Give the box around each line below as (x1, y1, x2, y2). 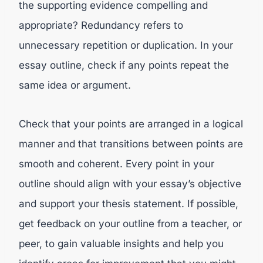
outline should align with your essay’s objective (19, 177, 241, 190)
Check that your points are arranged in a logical (19, 117, 243, 130)
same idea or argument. (19, 79, 131, 91)
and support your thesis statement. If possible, (19, 197, 238, 210)
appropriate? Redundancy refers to (19, 19, 183, 31)
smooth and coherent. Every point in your (19, 157, 214, 170)
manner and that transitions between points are (19, 137, 243, 150)
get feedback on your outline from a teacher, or (19, 217, 242, 230)
